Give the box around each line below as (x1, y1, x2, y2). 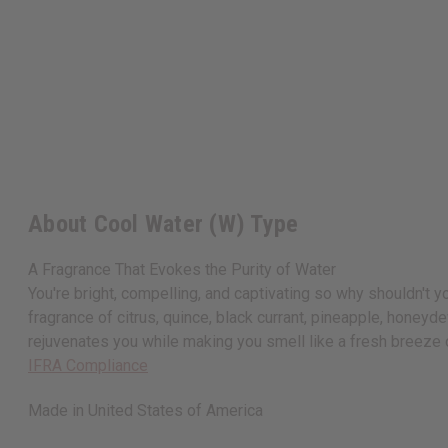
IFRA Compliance (28, 356, 148, 376)
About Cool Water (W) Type (28, 210, 299, 239)
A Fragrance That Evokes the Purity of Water (28, 260, 336, 280)
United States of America (88, 401, 263, 421)
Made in (28, 401, 88, 421)
